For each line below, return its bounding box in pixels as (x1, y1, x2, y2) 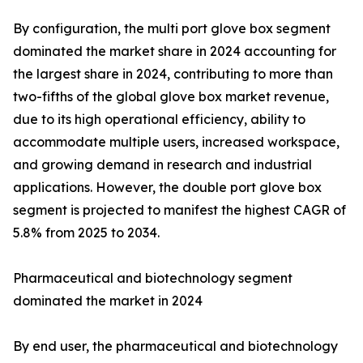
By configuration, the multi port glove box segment (13, 20, 331, 37)
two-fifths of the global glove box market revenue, (13, 88, 329, 105)
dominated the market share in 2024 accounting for (13, 43, 336, 60)
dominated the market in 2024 (13, 293, 203, 310)
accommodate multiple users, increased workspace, (13, 134, 340, 151)
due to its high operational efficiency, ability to (13, 111, 305, 128)
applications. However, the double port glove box (13, 179, 322, 196)
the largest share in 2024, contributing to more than (13, 66, 333, 83)
